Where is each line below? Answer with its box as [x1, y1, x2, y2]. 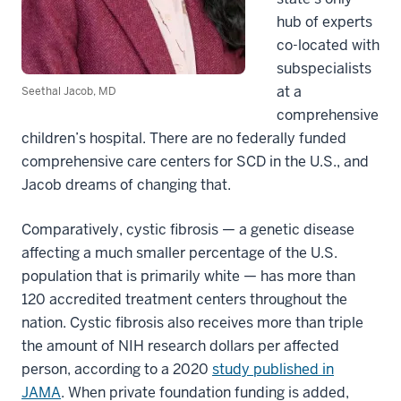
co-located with [277, 35, 380, 55]
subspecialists [277, 58, 371, 78]
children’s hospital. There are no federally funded [21, 128, 346, 148]
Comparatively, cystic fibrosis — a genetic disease [21, 219, 354, 239]
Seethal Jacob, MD [21, 83, 116, 98]
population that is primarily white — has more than [21, 266, 355, 286]
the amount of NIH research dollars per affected [21, 336, 339, 355]
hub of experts [277, 12, 372, 31]
